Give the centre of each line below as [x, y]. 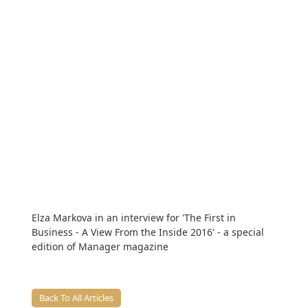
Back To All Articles [77, 298]
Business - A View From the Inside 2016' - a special [148, 232]
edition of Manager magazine [100, 247]
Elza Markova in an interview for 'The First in [134, 218]
